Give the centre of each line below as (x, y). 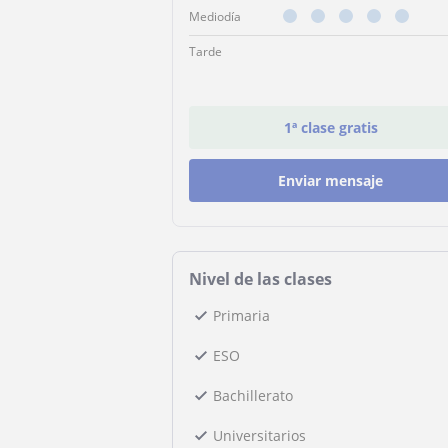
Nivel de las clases (260, 279)
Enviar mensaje (331, 180)
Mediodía (215, 16)
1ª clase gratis (330, 127)
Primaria (241, 315)
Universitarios (259, 435)
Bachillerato (253, 395)
